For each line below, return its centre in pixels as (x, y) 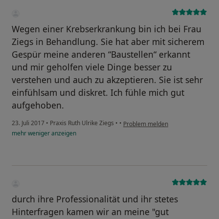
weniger (39, 133)
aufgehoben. (38, 105)
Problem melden (146, 124)
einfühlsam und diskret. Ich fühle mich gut (98, 93)
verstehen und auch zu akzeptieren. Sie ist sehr (107, 80)
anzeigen (63, 133)
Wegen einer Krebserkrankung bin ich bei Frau (107, 29)
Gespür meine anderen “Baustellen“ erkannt (101, 55)
